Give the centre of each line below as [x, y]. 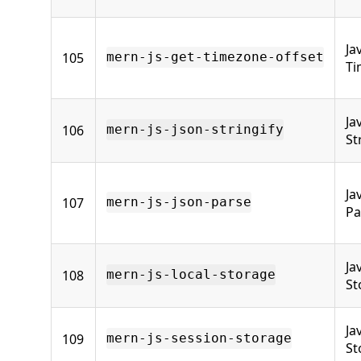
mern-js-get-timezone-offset [215, 57]
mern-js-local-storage [191, 275]
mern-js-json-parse [179, 202]
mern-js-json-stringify [195, 130]
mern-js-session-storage [199, 338]
